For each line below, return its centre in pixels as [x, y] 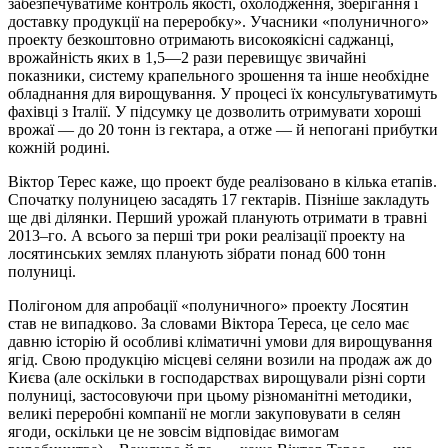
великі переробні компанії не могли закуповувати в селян [204, 413]
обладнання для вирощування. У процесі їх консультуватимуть [222, 93]
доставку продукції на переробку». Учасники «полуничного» [218, 21]
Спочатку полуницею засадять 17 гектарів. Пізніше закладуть [218, 199]
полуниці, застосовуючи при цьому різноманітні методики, [210, 395]
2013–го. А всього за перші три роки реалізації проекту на [206, 235]
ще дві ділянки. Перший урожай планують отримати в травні [217, 217]
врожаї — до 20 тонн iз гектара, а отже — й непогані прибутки [223, 129]
